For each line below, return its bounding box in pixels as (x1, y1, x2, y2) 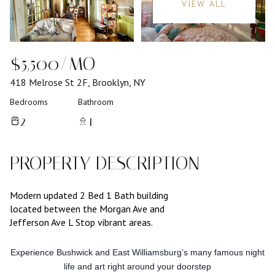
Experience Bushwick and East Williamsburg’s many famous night (10, 247, 265, 257)
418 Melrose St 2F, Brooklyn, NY (10, 76, 145, 88)
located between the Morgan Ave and (10, 203, 165, 215)
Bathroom (78, 96, 114, 107)
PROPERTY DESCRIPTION (10, 152, 199, 174)
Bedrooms (10, 96, 48, 107)
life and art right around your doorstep (64, 261, 211, 271)
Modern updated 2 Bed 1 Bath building (10, 189, 168, 201)
